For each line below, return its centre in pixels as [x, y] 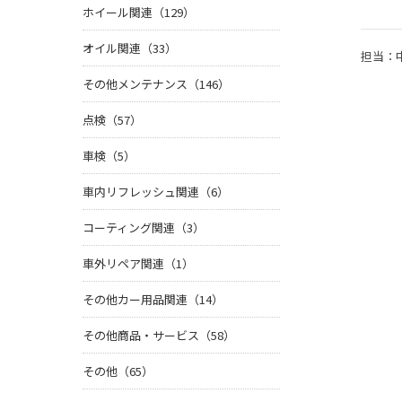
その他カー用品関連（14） [153, 300]
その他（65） [118, 371]
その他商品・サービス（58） [159, 336]
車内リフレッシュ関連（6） [156, 192]
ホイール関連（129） [139, 13]
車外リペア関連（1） [138, 264]
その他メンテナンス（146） [156, 84]
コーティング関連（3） [144, 228]
